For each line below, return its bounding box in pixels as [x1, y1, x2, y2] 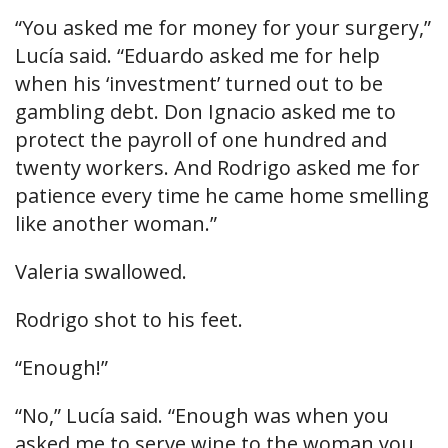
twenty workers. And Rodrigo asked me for [15, 154, 420, 182]
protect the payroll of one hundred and [15, 126, 387, 154]
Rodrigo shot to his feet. [15, 306, 243, 334]
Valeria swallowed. [15, 258, 187, 286]
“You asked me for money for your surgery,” [15, 14, 431, 42]
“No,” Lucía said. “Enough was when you [15, 402, 389, 430]
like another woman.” [15, 210, 217, 238]
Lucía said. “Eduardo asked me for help [15, 42, 380, 70]
